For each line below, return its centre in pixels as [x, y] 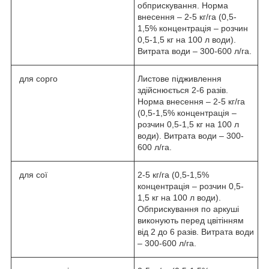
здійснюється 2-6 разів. [183, 90]
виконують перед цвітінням [191, 220]
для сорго [36, 78]
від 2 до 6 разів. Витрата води [196, 231]
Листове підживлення [180, 78]
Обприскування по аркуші [188, 209]
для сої [31, 174]
